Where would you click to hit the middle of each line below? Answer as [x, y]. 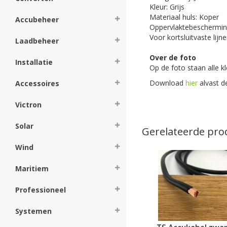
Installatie [34, 62]
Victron [28, 105]
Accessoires [37, 83]
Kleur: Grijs [167, 7]
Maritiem [32, 168]
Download [167, 83]
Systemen [33, 211]
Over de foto [173, 57]
